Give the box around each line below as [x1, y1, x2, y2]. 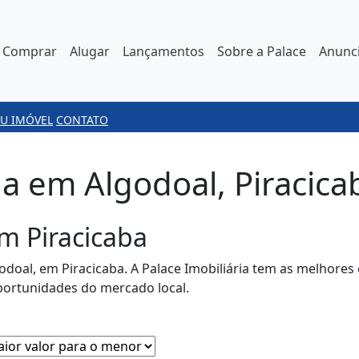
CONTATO [56, 112, 108, 127]
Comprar [2, 42, 57, 60]
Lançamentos [123, 42, 204, 60]
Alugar [70, 42, 110, 60]
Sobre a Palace [217, 42, 306, 60]
